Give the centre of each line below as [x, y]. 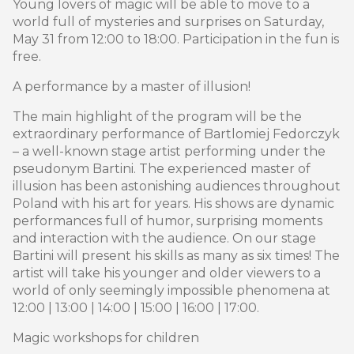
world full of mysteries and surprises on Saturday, [168, 22]
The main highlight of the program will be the [157, 117]
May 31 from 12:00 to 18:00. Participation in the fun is [176, 40]
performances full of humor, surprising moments [168, 221]
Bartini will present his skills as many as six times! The [176, 256]
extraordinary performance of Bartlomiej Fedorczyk [176, 134]
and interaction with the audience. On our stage [164, 239]
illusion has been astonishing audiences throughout [177, 186]
